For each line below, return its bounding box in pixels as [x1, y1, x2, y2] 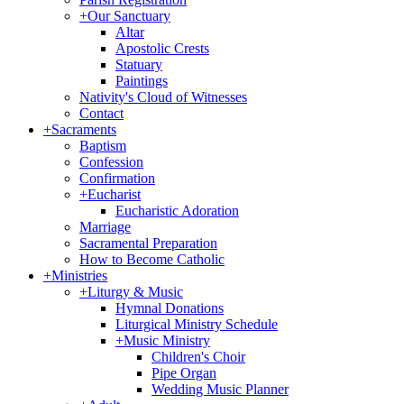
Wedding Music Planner [151, 381, 289, 397]
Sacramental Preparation [79, 235, 217, 251]
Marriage [79, 219, 131, 234]
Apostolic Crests [115, 41, 209, 56]
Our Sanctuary [87, 8, 170, 23]
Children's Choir [151, 349, 245, 364]
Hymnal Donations [115, 300, 224, 316]
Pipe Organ [151, 365, 216, 381]
